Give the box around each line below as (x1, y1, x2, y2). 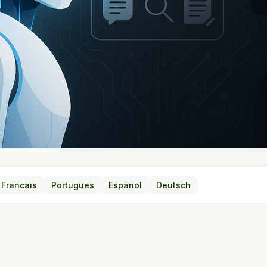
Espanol (108, 180, 142, 190)
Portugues (51, 180, 94, 190)
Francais (1, 180, 37, 190)
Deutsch (156, 180, 191, 190)
